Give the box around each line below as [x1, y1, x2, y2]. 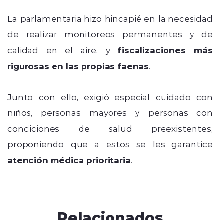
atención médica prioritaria [7, 154, 131, 165]
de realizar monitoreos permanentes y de [7, 28, 213, 39]
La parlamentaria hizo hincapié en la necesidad [7, 12, 213, 24]
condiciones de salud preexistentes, [7, 122, 213, 134]
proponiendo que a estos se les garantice [7, 138, 213, 149]
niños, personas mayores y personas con [7, 107, 213, 118]
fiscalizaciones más [117, 44, 213, 55]
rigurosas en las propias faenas [7, 60, 149, 72]
